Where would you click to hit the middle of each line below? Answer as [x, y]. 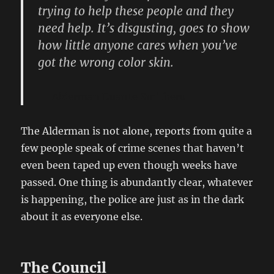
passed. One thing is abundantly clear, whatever [137, 183]
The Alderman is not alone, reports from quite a [137, 131]
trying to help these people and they [136, 11]
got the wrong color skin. [106, 63]
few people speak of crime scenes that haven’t [133, 148]
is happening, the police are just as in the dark [133, 200]
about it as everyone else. [82, 217]
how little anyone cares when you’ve [138, 46]
